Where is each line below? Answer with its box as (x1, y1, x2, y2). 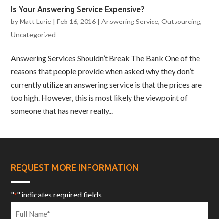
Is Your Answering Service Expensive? (11, 4, 145, 14)
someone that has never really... (11, 106, 113, 115)
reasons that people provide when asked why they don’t (11, 66, 194, 76)
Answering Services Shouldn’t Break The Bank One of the (11, 53, 200, 63)
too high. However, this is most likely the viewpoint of (11, 92, 188, 102)
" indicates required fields (17, 190, 102, 199)
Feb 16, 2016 (57, 17, 96, 25)
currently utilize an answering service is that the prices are (11, 79, 202, 89)
